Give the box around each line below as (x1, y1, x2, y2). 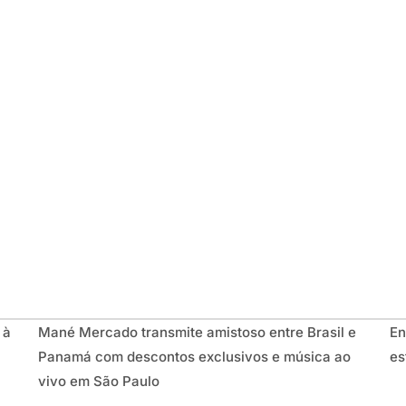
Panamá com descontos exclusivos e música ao (38, 347, 351, 365)
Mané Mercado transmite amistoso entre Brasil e (38, 323, 356, 341)
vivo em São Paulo (38, 372, 159, 390)
